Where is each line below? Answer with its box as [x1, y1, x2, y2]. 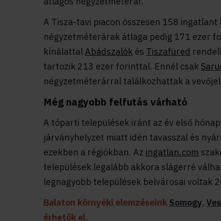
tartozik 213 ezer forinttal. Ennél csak [43, 61, 201, 73]
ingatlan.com [146, 147, 199, 158]
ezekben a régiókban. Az [43, 147, 146, 158]
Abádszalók [85, 46, 133, 58]
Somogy [169, 197, 202, 209]
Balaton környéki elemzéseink [43, 197, 169, 209]
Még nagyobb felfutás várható [43, 95, 187, 109]
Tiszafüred [146, 46, 190, 58]
